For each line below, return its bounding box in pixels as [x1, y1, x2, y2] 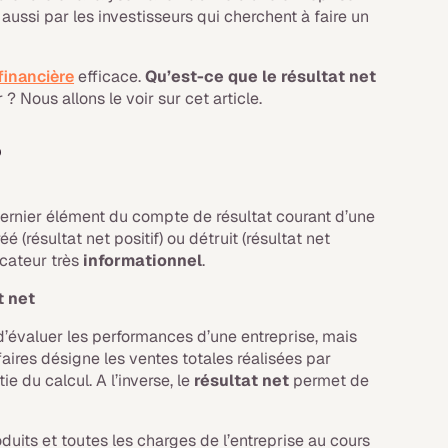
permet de [289, 370, 370, 391]
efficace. [74, 66, 146, 87]
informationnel [83, 250, 203, 271]
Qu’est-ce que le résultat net [145, 66, 377, 87]
